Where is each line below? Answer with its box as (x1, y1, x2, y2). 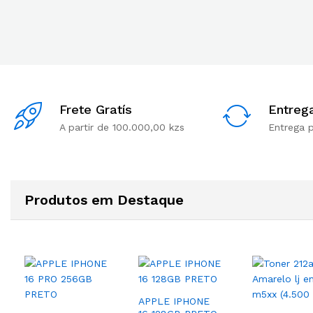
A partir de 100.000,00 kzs (59, 122, 184, 133)
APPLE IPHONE (138, 296, 210, 307)
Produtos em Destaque (24, 191, 184, 208)
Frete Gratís (59, 102, 132, 117)
